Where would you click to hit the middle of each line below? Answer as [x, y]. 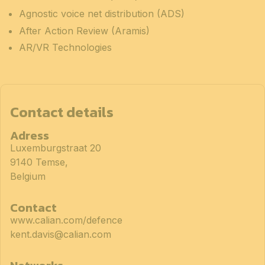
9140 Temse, [39, 162]
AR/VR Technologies [65, 48]
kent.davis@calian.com [61, 235]
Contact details [62, 112]
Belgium [28, 177]
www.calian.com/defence [66, 220]
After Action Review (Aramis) [84, 30]
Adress [30, 136]
